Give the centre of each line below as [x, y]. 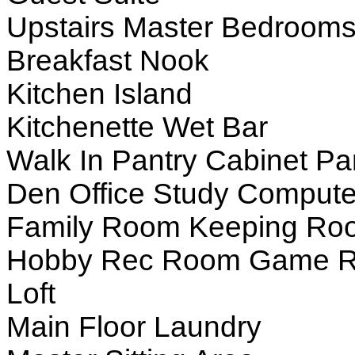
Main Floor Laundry [134, 326]
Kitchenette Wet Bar [137, 127]
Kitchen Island [99, 94]
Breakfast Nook [108, 60]
